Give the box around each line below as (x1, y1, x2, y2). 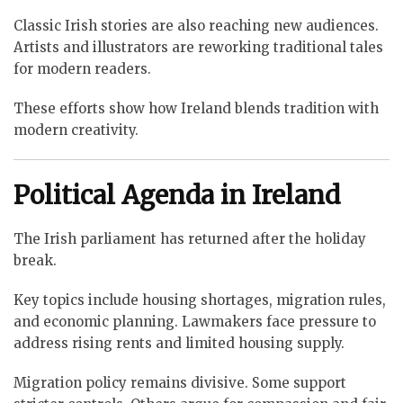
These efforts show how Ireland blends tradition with (13, 99, 379, 117)
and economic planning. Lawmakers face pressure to (13, 313, 376, 331)
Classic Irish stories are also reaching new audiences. (13, 16, 379, 34)
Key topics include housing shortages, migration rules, (13, 291, 386, 309)
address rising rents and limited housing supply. (13, 335, 345, 353)
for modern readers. (13, 59, 151, 77)
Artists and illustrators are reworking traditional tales (13, 38, 383, 56)
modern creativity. (13, 121, 139, 139)
